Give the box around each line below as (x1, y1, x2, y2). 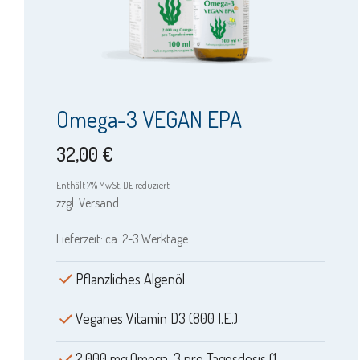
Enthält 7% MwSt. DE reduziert (56, 178, 170, 191)
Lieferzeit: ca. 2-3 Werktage (56, 230, 188, 247)
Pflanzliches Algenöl (76, 269, 185, 288)
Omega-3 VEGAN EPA (56, 104, 242, 133)
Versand (79, 194, 119, 211)
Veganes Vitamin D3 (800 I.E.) (76, 309, 238, 328)
